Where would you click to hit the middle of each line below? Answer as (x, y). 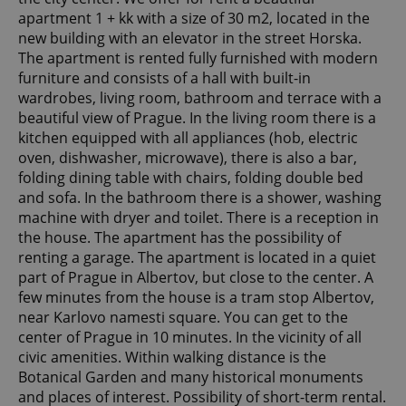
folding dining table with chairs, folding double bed (191, 178)
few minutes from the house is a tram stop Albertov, (196, 298)
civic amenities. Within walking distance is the (172, 358)
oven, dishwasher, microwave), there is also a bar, (188, 158)
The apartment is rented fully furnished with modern (198, 58)
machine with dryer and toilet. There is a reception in (198, 218)
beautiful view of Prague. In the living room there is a (197, 118)
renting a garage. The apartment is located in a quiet (197, 258)
